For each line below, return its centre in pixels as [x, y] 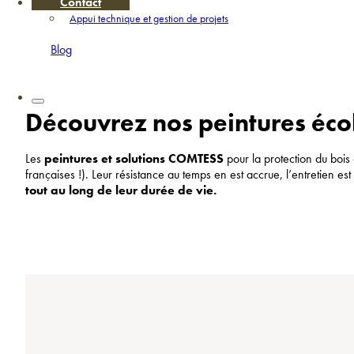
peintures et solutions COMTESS [134, 158]
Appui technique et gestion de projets [149, 18]
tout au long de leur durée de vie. [121, 190]
